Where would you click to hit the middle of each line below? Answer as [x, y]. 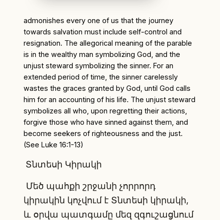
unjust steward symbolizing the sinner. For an [98, 65]
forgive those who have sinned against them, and [106, 122]
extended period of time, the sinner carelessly [101, 77]
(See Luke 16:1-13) [54, 144]
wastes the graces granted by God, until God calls [107, 88]
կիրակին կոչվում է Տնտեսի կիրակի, [106, 200]
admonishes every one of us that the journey [98, 20]
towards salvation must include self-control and [103, 31]
